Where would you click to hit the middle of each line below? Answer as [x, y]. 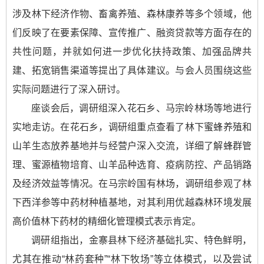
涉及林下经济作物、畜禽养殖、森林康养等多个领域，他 [132, 14]
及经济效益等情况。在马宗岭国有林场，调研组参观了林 [132, 184]
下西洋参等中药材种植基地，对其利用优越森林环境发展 [132, 202]
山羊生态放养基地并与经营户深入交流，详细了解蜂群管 [132, 146]
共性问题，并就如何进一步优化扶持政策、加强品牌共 [132, 52]
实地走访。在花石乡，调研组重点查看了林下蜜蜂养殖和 [132, 127]
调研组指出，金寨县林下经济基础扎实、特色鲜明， [141, 240]
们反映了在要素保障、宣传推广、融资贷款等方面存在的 [132, 33]
